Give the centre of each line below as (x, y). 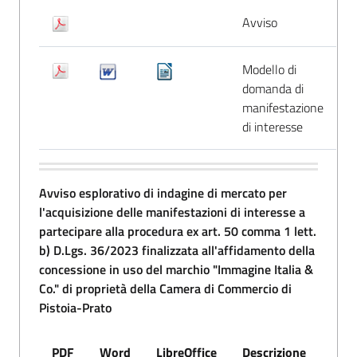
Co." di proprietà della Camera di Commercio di (165, 288)
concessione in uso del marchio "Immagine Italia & (176, 269)
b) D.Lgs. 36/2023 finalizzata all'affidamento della (177, 250)
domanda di (273, 88)
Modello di (269, 69)
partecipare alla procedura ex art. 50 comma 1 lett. (178, 231)
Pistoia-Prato (75, 307)
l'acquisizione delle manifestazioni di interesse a (172, 212)
